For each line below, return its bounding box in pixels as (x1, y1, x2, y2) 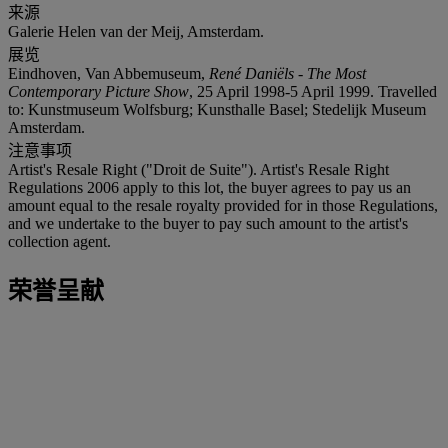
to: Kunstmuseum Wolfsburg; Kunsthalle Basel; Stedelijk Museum (8, 100, 426, 118)
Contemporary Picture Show (8, 82, 189, 100)
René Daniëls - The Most (209, 64, 366, 82)
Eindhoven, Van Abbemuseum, (8, 64, 209, 82)
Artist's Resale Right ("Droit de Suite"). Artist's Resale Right (8, 160, 389, 178)
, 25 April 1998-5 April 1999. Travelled (189, 82, 437, 100)
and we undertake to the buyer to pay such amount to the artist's (8, 214, 408, 232)
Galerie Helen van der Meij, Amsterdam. (8, 22, 264, 40)
